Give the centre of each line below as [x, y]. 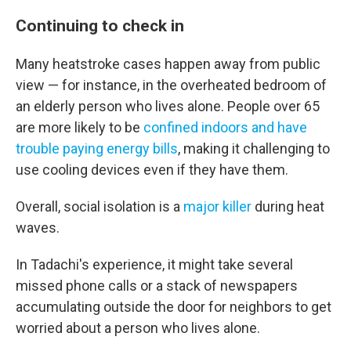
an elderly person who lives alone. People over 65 [168, 106]
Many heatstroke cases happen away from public [168, 64]
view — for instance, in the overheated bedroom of [171, 85]
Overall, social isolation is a [100, 206]
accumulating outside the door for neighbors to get [174, 307]
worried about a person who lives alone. [138, 328]
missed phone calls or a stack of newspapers [157, 286]
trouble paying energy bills [97, 148]
